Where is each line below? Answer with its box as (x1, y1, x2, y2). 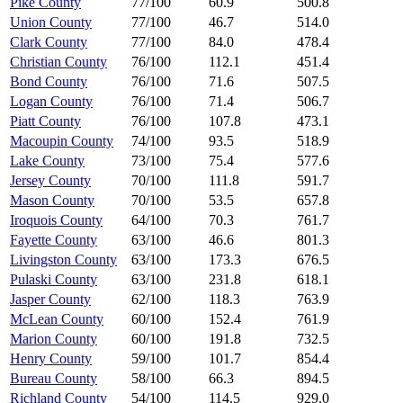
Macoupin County (10, 132, 113, 148)
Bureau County (10, 370, 97, 386)
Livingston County (10, 251, 117, 267)
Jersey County (10, 172, 91, 188)
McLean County (10, 310, 103, 327)
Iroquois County (10, 211, 103, 228)
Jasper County (10, 291, 91, 307)
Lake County (10, 152, 85, 168)
